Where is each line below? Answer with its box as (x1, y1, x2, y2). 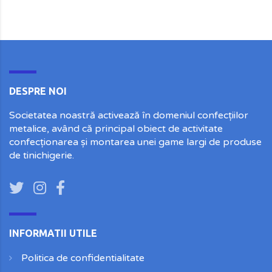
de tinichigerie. (9, 149, 74, 161)
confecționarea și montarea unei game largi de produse (9, 136, 262, 148)
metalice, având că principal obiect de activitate (9, 123, 223, 135)
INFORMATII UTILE (9, 228, 97, 239)
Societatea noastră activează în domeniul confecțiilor (9, 109, 248, 121)
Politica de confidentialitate (21, 252, 144, 264)
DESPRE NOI (9, 86, 67, 97)
